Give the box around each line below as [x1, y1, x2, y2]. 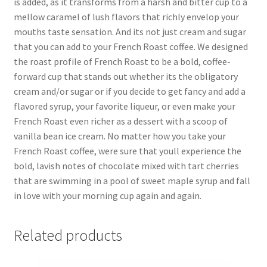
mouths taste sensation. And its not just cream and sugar [13, 26, 246, 38]
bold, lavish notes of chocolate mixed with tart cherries [13, 160, 239, 172]
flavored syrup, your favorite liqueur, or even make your [13, 100, 235, 113]
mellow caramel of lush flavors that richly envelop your [13, 11, 239, 23]
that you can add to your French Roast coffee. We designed [13, 41, 248, 53]
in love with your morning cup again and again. [13, 190, 201, 202]
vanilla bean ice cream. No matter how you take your [13, 130, 226, 142]
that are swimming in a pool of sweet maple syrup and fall [13, 175, 250, 187]
